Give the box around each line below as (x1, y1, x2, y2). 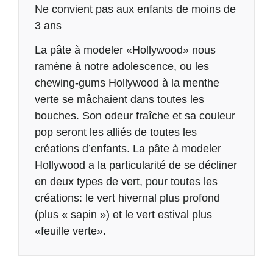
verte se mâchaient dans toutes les (34, 93, 204, 106)
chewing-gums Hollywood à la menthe (34, 77, 219, 90)
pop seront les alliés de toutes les (34, 126, 197, 139)
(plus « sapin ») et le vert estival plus (34, 208, 212, 221)
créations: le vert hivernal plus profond (34, 192, 220, 205)
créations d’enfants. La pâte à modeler (34, 143, 221, 155)
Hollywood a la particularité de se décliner (34, 159, 237, 172)
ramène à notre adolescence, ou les (34, 60, 209, 73)
